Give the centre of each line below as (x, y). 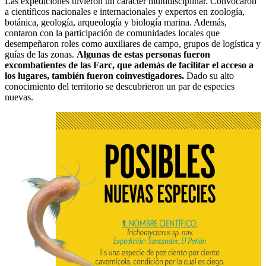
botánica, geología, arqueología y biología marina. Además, (116, 22)
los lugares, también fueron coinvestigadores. (94, 75)
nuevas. (19, 97)
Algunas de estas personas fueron (143, 54)
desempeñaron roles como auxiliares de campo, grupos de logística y (133, 43)
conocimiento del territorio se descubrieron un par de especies (120, 86)
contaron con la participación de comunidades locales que (112, 33)
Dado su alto (209, 75)
